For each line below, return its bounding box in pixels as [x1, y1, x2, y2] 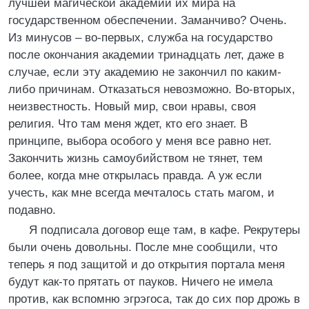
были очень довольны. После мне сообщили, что [8, 241, 277, 254]
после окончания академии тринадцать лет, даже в [8, 48, 284, 61]
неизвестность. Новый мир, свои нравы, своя [8, 100, 256, 113]
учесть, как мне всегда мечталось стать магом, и [8, 186, 275, 199]
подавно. [8, 203, 56, 217]
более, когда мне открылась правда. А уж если [8, 169, 262, 182]
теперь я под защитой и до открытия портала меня [8, 258, 285, 271]
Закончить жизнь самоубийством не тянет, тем [8, 152, 263, 165]
